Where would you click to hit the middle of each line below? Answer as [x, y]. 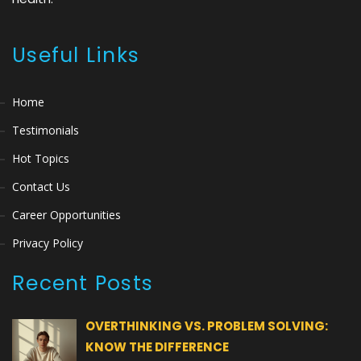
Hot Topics [41, 158]
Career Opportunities [66, 214]
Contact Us [41, 186]
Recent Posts [83, 283]
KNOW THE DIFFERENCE [158, 346]
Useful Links [76, 55]
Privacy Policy [48, 243]
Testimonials [46, 130]
